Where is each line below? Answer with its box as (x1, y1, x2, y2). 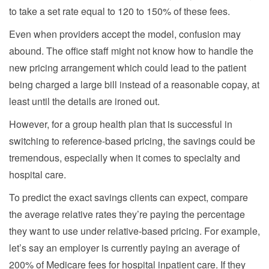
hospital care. (9, 167, 66, 181)
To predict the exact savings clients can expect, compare (9, 190, 248, 204)
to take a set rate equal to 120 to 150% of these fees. (9, 4, 230, 18)
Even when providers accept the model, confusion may (9, 26, 241, 41)
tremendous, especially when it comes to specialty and (9, 150, 240, 165)
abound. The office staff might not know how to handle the (9, 43, 253, 58)
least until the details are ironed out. (9, 94, 160, 108)
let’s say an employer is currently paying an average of (9, 240, 240, 255)
